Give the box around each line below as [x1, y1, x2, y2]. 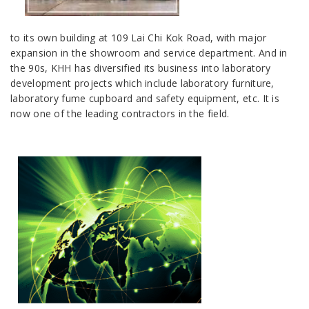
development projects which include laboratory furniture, [10, 76, 275, 90]
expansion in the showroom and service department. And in [10, 46, 288, 59]
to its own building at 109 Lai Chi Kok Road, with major [10, 30, 267, 44]
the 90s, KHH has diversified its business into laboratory [10, 61, 271, 74]
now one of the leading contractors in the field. [10, 106, 230, 120]
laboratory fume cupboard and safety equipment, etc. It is [10, 91, 280, 105]
